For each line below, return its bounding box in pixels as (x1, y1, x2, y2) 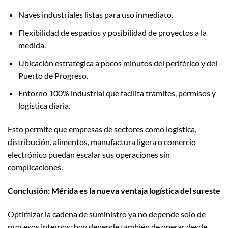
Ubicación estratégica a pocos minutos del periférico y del (18, 58, 217, 68)
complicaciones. (8, 162, 63, 173)
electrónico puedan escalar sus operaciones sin (8, 150, 170, 160)
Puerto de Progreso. (18, 70, 88, 80)
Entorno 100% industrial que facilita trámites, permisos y (18, 88, 216, 98)
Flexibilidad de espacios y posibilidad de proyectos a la (18, 27, 207, 38)
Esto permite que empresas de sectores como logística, (8, 124, 196, 134)
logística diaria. (18, 101, 70, 111)
